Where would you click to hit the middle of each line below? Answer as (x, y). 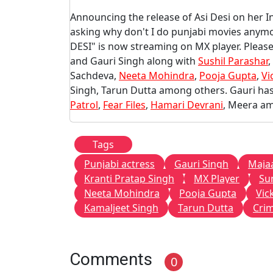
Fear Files (124, 105)
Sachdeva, (94, 76)
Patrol (84, 105)
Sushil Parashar (233, 61)
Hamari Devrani (187, 105)
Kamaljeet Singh (121, 208)
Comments (111, 259)
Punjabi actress (119, 164)
